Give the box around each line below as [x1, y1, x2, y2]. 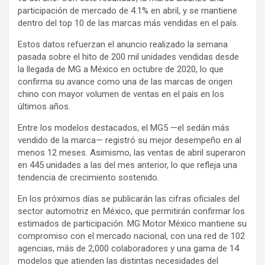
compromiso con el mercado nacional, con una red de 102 [18, 231, 245, 241]
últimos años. [18, 101, 70, 112]
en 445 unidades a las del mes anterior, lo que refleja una [18, 160, 237, 170]
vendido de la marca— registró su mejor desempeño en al [18, 135, 241, 146]
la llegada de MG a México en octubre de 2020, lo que [18, 64, 224, 75]
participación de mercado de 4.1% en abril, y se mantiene [18, 5, 237, 16]
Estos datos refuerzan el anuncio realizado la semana [18, 39, 228, 50]
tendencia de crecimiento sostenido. [18, 172, 159, 183]
